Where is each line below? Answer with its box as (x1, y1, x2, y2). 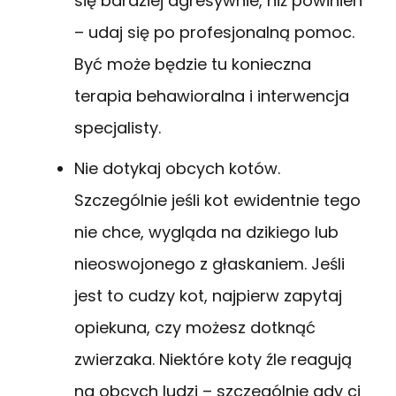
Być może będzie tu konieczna (74, 52, 311, 75)
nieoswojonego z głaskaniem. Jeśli (74, 252, 345, 275)
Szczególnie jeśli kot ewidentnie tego (74, 188, 361, 211)
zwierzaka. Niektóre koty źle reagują (74, 347, 352, 370)
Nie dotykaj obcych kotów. (74, 156, 280, 179)
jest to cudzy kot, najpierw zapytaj (74, 284, 342, 307)
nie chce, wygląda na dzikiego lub (74, 220, 339, 243)
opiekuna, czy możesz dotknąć (74, 316, 316, 339)
